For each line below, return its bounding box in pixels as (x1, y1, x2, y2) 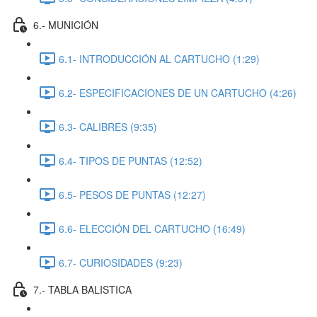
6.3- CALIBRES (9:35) (59, 119, 157, 134)
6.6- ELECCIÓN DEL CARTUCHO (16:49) (59, 221, 246, 236)
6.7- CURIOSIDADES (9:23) (59, 255, 183, 270)
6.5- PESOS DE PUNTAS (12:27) (59, 187, 206, 202)
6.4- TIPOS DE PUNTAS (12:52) (59, 153, 202, 168)
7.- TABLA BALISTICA (33, 282, 132, 296)
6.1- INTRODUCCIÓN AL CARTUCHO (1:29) (59, 51, 260, 66)
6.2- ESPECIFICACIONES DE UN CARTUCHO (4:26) (59, 85, 296, 100)
